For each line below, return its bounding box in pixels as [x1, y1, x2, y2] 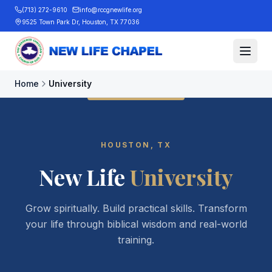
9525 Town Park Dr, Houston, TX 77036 [22, 18, 140, 25]
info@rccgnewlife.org [80, 6, 142, 13]
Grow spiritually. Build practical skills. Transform [25, 202, 247, 214]
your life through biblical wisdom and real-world [25, 218, 247, 230]
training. [118, 234, 154, 246]
